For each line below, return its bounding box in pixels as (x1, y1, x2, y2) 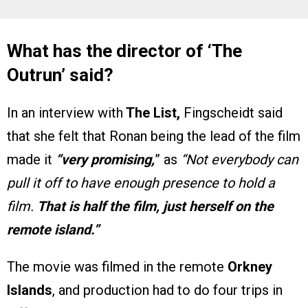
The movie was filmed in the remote (7, 258, 224, 276)
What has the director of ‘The (7, 41, 242, 62)
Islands (7, 282, 52, 299)
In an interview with (7, 104, 123, 122)
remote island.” (7, 221, 99, 239)
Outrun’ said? (7, 65, 113, 86)
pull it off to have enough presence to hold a (7, 175, 275, 192)
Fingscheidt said (184, 104, 283, 122)
